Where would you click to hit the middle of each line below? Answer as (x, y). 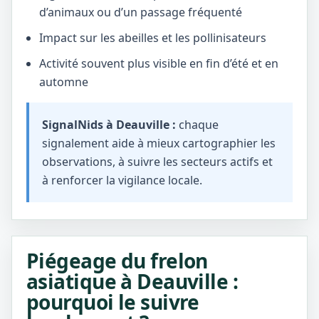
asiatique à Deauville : (132, 281)
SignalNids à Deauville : (109, 125)
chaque (197, 125)
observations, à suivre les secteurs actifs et (157, 162)
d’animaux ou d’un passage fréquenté (141, 12)
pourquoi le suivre (113, 302)
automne (64, 82)
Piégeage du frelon (117, 261)
